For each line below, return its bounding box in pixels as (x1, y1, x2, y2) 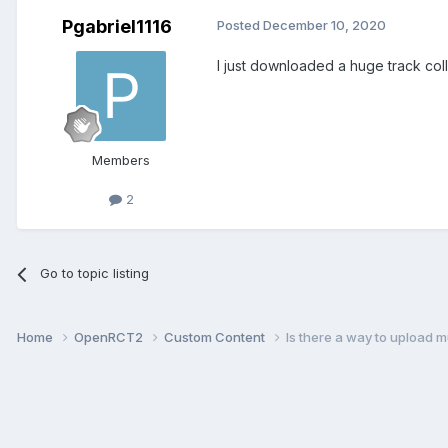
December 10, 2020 (263, 17, 386, 34)
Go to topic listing (40, 265, 150, 282)
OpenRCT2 (74, 329, 146, 346)
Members (92, 152, 150, 169)
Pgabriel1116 (62, 16, 172, 38)
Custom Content (164, 329, 268, 346)
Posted (217, 17, 263, 34)
